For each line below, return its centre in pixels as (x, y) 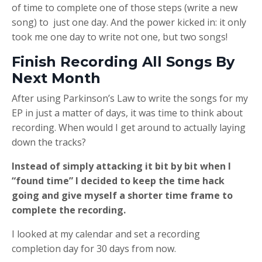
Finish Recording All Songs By (123, 61)
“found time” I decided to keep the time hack (118, 180)
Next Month (56, 78)
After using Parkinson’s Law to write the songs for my (130, 98)
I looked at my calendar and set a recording (106, 234)
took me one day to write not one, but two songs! (120, 37)
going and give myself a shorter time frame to (122, 195)
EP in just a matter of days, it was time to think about (127, 113)
